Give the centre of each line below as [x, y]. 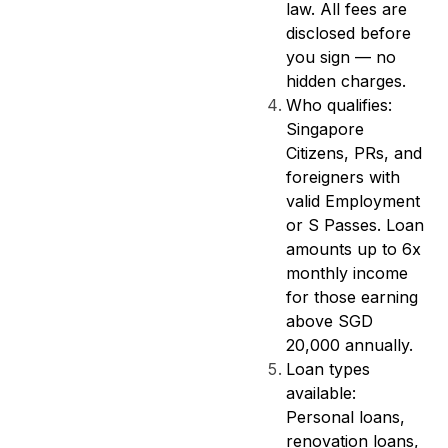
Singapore [325, 129]
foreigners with [343, 177]
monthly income [347, 273]
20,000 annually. [349, 345]
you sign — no [341, 57]
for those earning [352, 297]
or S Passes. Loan [355, 225]
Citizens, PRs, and [354, 153]
